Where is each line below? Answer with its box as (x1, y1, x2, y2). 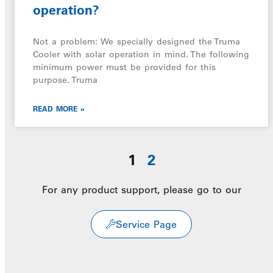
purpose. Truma (33, 74, 97, 85)
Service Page (116, 218, 177, 230)
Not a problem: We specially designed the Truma (33, 36, 240, 47)
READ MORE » (33, 104, 85, 113)
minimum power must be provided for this (33, 62, 216, 73)
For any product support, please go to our (41, 183, 241, 196)
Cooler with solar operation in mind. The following (33, 49, 249, 60)
